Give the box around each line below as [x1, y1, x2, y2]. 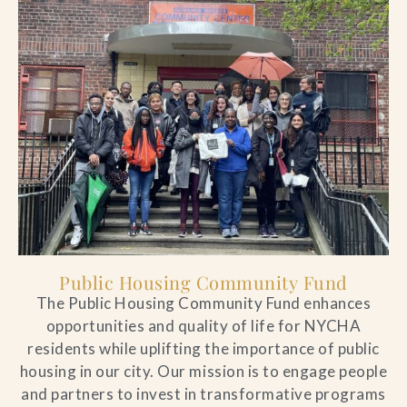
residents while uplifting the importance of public [27, 338, 380, 358]
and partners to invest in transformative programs [21, 383, 386, 403]
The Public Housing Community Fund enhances [35, 293, 372, 313]
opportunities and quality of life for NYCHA [45, 315, 362, 335]
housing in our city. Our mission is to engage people [19, 361, 388, 381]
